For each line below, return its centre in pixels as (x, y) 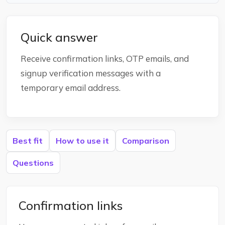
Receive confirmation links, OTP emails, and (105, 59)
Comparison (146, 141)
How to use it (82, 141)
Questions (33, 163)
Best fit (28, 141)
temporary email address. (71, 88)
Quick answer (59, 37)
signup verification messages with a (91, 73)
